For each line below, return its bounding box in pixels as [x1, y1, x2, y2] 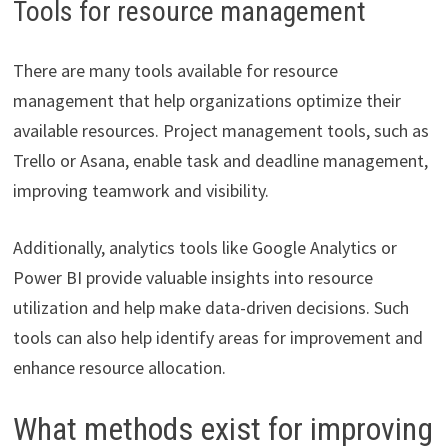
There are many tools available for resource [12, 58, 338, 82]
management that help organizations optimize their [12, 88, 401, 112]
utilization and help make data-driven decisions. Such [12, 295, 409, 319]
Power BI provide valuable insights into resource [12, 265, 373, 289]
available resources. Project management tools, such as [12, 118, 429, 142]
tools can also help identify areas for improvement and [12, 325, 423, 349]
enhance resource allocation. [12, 355, 226, 379]
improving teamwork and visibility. [12, 178, 269, 202]
